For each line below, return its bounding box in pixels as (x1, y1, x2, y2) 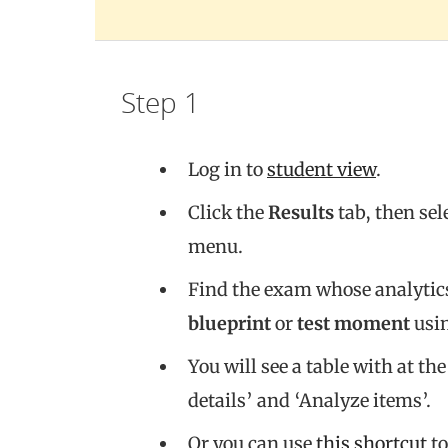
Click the (188, 200, 268, 224)
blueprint (188, 311, 275, 335)
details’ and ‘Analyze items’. (188, 388, 431, 412)
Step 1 (121, 82, 200, 121)
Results (268, 200, 334, 224)
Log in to (188, 157, 267, 181)
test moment (297, 311, 410, 335)
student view (267, 157, 376, 181)
